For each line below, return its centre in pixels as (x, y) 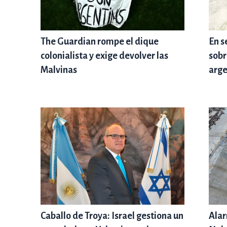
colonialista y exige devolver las (104, 55)
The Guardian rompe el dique (100, 41)
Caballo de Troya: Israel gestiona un (112, 216)
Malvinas (59, 70)
